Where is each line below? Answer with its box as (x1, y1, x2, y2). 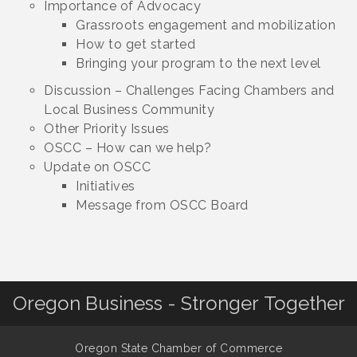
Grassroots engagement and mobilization (76, 18, 335, 33)
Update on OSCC (44, 159, 151, 175)
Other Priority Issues (44, 121, 170, 136)
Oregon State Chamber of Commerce (75, 342, 282, 355)
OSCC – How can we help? (44, 140, 212, 155)
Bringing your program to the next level (76, 56, 321, 71)
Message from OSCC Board (76, 198, 249, 213)
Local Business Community (44, 102, 214, 117)
